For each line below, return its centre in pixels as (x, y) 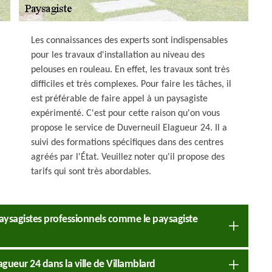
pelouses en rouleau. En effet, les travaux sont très (130, 70)
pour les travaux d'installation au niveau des (118, 55)
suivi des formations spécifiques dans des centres (127, 143)
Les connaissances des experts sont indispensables (129, 41)
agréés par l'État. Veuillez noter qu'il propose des (128, 157)
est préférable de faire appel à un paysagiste (119, 99)
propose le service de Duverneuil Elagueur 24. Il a (129, 128)
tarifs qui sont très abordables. (91, 172)
